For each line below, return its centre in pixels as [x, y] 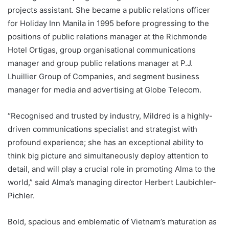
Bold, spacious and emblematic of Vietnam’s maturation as [112, 221]
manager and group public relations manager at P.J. [100, 63]
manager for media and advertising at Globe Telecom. [106, 89]
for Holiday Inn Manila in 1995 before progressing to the [108, 23]
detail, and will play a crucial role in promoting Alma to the [112, 169]
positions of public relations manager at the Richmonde [107, 36]
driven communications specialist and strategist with [102, 129]
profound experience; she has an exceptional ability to [106, 142]
